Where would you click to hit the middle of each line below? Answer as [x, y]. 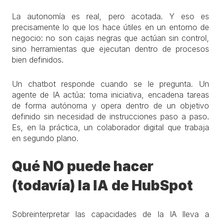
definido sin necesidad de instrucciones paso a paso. [110, 116]
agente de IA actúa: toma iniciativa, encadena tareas [110, 95]
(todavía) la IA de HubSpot [102, 185]
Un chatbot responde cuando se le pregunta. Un [110, 84]
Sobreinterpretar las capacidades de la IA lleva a [110, 214]
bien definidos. [38, 60]
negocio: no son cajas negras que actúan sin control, [110, 38]
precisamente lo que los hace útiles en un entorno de [110, 27]
